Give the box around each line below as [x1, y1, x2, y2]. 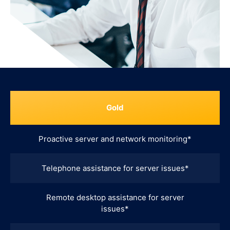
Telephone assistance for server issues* [41, 163, 189, 173]
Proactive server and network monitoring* [39, 133, 191, 144]
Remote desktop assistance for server [46, 192, 184, 202]
